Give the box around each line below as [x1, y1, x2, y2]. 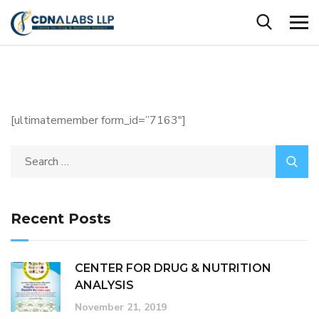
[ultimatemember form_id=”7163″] [11, 113, 186, 129]
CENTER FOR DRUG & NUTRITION [75, 261, 271, 276]
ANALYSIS [75, 278, 134, 293]
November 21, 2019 [75, 300, 167, 315]
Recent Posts [11, 210, 111, 228]
